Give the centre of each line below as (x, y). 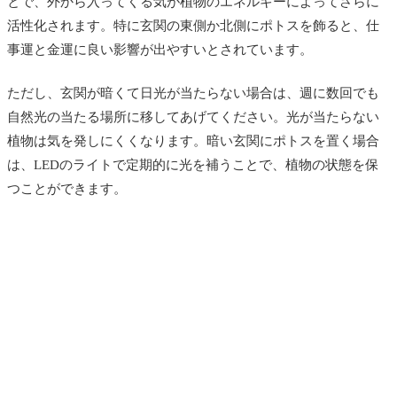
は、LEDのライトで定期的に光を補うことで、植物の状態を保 (193, 164)
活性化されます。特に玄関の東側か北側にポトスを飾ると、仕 (193, 25)
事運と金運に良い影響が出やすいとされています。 (160, 49)
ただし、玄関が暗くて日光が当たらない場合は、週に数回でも (193, 93)
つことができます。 (67, 188)
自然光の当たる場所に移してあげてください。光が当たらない (193, 117)
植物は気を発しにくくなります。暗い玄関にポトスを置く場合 (193, 140)
